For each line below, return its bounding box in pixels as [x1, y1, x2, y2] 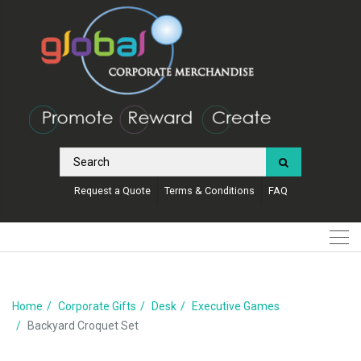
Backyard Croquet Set [27, 318, 139, 332]
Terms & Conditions [164, 184, 255, 197]
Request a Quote [73, 184, 151, 197]
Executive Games [192, 299, 280, 313]
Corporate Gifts [58, 299, 136, 313]
